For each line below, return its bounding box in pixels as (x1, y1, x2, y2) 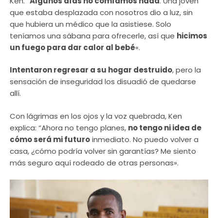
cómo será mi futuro (10, 134, 90, 145)
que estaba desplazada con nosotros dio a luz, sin (10, 7, 193, 18)
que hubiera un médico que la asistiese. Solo (10, 18, 171, 29)
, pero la (172, 65, 201, 75)
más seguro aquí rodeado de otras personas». (10, 157, 179, 168)
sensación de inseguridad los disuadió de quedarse (10, 76, 196, 87)
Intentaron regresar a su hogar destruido (10, 65, 172, 75)
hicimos (177, 30, 207, 41)
